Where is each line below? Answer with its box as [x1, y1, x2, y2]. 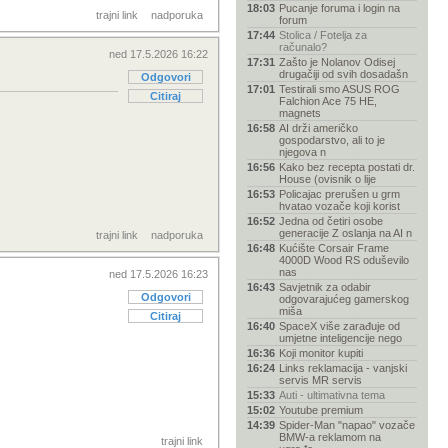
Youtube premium [279, 404, 363, 416]
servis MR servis [279, 374, 362, 386]
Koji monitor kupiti [279, 347, 363, 359]
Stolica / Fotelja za [279, 29, 367, 41]
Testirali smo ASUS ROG [279, 83, 400, 95]
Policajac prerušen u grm [279, 188, 400, 200]
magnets [279, 107, 321, 119]
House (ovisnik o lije [279, 173, 376, 185]
